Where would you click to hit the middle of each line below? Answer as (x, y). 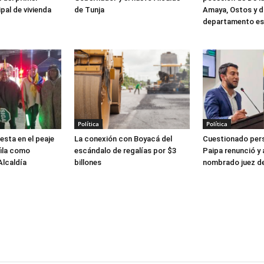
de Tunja (89, 9)
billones (88, 162)
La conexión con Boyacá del (123, 138)
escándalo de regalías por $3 (125, 150)
